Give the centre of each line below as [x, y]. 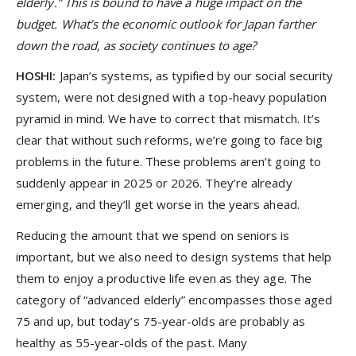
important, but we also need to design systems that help [174, 256]
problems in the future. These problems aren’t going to [169, 162]
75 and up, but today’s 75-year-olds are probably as [161, 321]
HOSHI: [38, 76]
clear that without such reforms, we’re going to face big [170, 140]
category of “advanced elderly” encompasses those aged [174, 299]
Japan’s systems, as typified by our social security [196, 76]
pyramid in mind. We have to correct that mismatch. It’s [168, 119]
